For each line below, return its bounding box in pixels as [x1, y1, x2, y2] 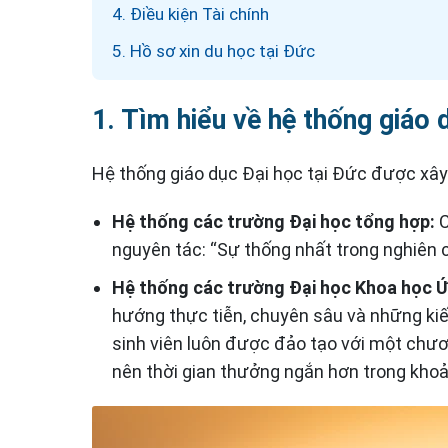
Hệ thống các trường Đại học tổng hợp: [112, 210, 435, 232]
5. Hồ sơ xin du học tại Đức [112, 40, 315, 61]
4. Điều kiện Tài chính [112, 3, 269, 24]
